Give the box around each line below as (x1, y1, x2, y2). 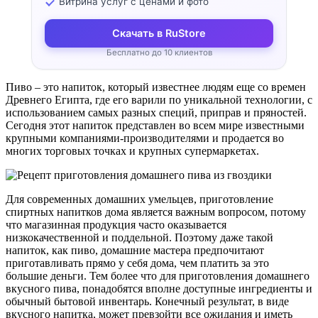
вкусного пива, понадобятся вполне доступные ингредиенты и (6, 282, 312, 295)
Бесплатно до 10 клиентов (106, 47, 212, 57)
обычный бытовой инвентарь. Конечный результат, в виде (6, 295, 289, 307)
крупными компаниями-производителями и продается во (6, 131, 284, 144)
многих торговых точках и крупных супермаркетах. (6, 144, 259, 157)
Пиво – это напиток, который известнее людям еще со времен (6, 80, 306, 93)
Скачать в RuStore (112, 26, 206, 40)
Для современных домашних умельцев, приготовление (6, 192, 273, 205)
